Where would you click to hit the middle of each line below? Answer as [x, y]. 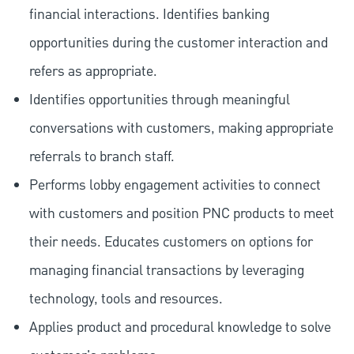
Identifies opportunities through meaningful [159, 100]
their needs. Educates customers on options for [171, 243]
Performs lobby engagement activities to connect [175, 186]
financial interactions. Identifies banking [149, 15]
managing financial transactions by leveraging [166, 271]
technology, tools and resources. [126, 299]
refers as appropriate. [93, 72]
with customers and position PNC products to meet [181, 214]
